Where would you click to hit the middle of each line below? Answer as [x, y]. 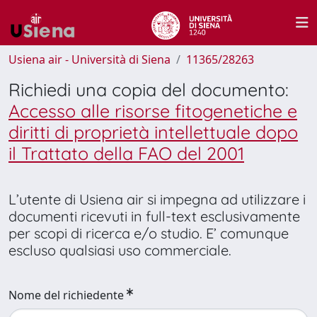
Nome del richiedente [66, 295]
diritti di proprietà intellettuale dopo [153, 132]
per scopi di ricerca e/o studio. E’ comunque [149, 233]
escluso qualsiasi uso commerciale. [120, 250]
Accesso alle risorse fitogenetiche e [153, 111]
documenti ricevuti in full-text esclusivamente [154, 216]
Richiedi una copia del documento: [149, 90]
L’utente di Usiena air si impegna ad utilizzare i [157, 199]
